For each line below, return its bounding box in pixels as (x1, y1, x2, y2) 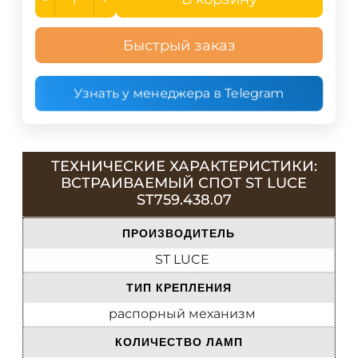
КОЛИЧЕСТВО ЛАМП (114, 336, 243, 349)
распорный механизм (108, 306, 256, 322)
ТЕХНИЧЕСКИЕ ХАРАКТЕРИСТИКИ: (50, 157, 317, 176)
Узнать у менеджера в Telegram (72, 85, 286, 101)
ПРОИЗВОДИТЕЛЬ (122, 227, 235, 241)
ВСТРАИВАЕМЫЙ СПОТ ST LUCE (61, 174, 307, 193)
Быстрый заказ (122, 36, 236, 54)
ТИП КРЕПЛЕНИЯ (125, 281, 232, 295)
